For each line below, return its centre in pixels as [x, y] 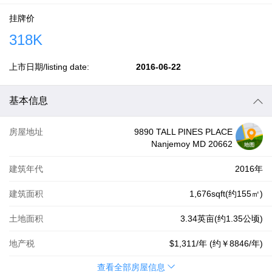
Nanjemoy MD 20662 [192, 144]
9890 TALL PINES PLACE [183, 132]
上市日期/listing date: [49, 67]
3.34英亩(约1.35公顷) [222, 219]
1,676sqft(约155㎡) [226, 194]
